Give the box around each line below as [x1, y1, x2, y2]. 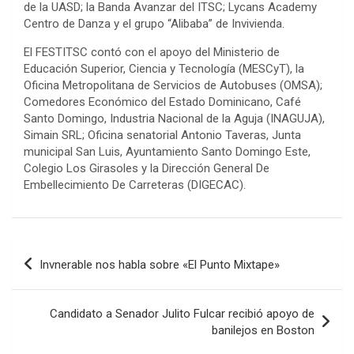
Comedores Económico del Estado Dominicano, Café [24, 94, 301, 109]
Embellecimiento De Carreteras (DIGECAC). [24, 177, 246, 192]
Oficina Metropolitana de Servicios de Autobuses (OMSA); [24, 77, 322, 92]
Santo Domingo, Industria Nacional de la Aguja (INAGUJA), [24, 111, 325, 126]
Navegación [11, 240, 116, 264]
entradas [11, 291, 92, 314]
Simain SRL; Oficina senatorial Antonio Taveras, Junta [24, 127, 301, 142]
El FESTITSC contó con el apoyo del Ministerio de [24, 44, 280, 59]
